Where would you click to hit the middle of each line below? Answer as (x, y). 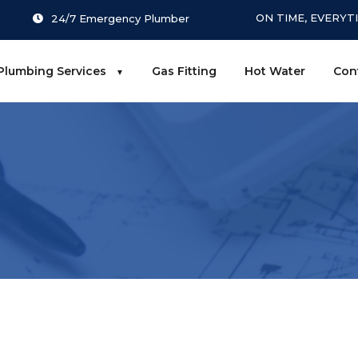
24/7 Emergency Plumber (120, 18)
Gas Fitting (184, 71)
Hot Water (274, 71)
